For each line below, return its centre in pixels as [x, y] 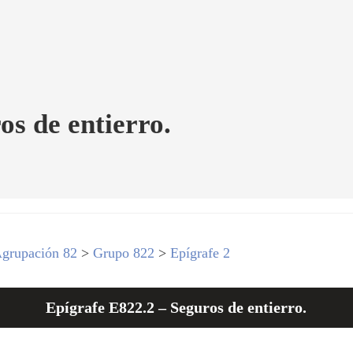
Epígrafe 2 [201, 253]
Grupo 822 [124, 253]
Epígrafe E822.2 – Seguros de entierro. [176, 307]
